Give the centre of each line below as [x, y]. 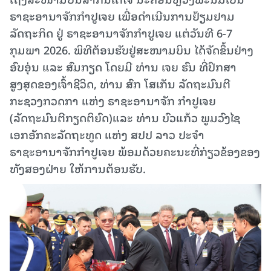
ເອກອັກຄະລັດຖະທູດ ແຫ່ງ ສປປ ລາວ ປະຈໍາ [107, 134]
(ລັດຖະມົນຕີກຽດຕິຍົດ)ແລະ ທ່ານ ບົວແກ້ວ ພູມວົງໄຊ [125, 117]
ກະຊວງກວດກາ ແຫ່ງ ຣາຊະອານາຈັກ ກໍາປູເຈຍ [113, 100]
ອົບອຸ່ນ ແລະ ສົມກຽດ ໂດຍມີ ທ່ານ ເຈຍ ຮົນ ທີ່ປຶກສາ [123, 67]
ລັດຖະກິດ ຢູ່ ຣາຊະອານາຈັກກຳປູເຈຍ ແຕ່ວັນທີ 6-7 [121, 33]
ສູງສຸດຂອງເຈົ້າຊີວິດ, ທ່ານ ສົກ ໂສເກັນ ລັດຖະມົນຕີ [120, 83]
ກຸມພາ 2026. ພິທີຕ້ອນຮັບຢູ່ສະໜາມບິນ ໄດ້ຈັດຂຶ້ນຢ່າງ [132, 50]
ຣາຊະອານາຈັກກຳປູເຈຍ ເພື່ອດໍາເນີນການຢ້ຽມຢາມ [122, 16]
